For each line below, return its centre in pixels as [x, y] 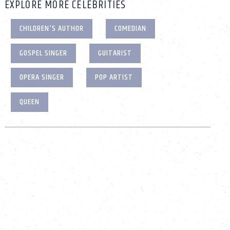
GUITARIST [115, 53]
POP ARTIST [114, 78]
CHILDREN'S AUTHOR [52, 29]
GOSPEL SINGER [44, 53]
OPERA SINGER [42, 78]
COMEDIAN [131, 29]
